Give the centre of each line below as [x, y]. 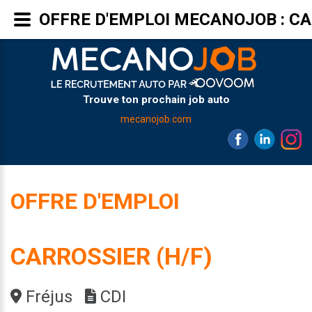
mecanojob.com [156, 119]
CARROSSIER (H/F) [111, 256]
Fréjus [47, 297]
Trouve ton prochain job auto [156, 100]
